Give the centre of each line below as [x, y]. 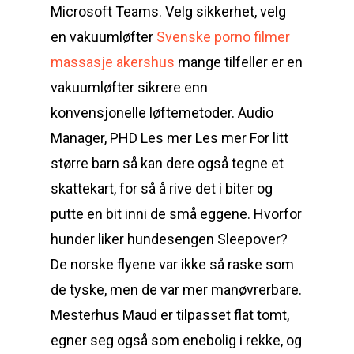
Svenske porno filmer [223, 37]
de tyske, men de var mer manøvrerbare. [176, 290]
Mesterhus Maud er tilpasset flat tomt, [170, 315]
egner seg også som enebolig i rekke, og [176, 340]
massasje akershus [113, 62]
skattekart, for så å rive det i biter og [162, 188]
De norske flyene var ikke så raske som [172, 264]
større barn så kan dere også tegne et [167, 163]
